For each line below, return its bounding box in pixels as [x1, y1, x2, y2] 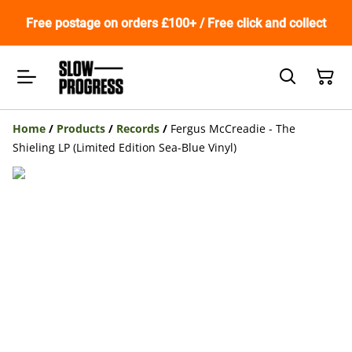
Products [57, 120, 105, 136]
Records [116, 120, 159, 136]
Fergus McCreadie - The [170, 120, 295, 136]
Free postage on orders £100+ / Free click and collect [26, 15, 326, 31]
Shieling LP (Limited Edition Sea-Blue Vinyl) [13, 139, 236, 155]
